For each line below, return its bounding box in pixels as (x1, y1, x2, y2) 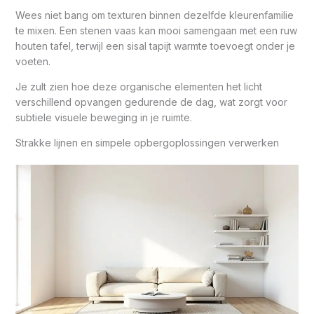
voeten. (15, 55, 50, 67)
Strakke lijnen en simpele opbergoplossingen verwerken (15, 136, 279, 149)
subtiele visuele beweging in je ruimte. (15, 111, 192, 123)
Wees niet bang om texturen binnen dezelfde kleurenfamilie (15, 8, 294, 21)
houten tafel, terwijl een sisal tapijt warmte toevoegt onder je (15, 39, 295, 52)
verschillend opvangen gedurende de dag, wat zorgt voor (15, 95, 287, 108)
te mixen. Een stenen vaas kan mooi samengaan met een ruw (15, 24, 297, 36)
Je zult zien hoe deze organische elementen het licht (15, 80, 262, 93)
